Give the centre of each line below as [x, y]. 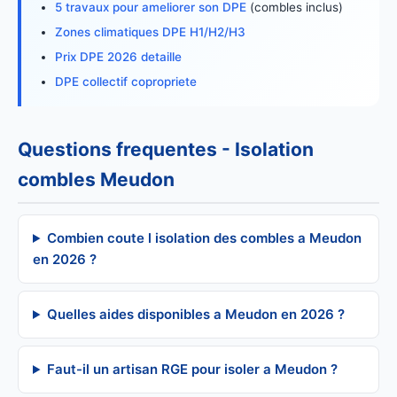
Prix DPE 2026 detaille [118, 57]
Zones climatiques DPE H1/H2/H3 [150, 32]
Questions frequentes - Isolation [166, 149]
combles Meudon [96, 179]
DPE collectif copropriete [126, 82]
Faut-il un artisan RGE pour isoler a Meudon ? [192, 369]
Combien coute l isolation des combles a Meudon [204, 238]
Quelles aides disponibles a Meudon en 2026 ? [195, 314]
